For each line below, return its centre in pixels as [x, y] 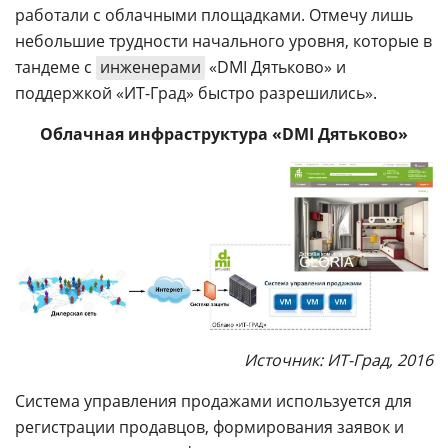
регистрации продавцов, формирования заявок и [209, 426]
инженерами [150, 66]
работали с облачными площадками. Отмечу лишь [214, 14]
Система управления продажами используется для [213, 400]
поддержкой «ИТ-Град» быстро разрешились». [196, 92]
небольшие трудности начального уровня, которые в [223, 40]
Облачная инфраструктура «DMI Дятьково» [224, 133]
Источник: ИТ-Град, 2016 [338, 359]
